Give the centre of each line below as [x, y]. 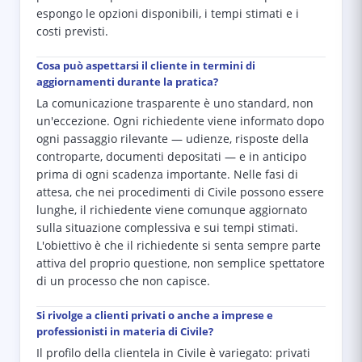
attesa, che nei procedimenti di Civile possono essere [180, 192]
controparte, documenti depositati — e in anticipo [171, 157]
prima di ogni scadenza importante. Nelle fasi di [167, 175]
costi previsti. [72, 32]
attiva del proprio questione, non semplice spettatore [181, 263]
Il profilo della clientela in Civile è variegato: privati [173, 353]
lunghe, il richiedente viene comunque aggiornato [172, 210]
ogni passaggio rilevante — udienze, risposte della [173, 139]
